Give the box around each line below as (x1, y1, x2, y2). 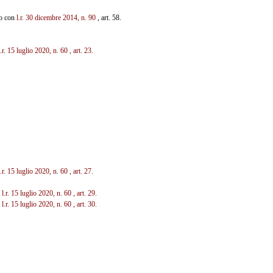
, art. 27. (69, 166, 93, 175)
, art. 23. (69, 46, 93, 55)
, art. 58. (95, 13, 121, 22)
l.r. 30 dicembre (16, 13, 61, 22)
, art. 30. (73, 199, 97, 208)
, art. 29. (73, 188, 97, 197)
